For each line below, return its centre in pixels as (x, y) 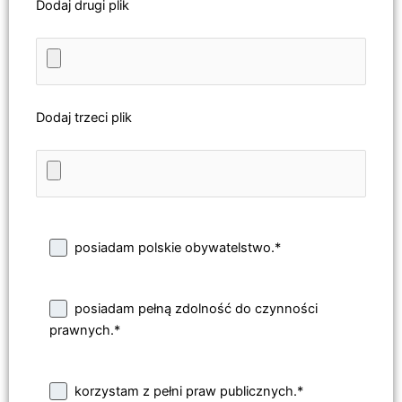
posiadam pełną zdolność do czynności (196, 309)
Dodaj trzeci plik (84, 118)
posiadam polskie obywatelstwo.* (178, 248)
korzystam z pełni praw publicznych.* (189, 392)
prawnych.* (84, 331)
